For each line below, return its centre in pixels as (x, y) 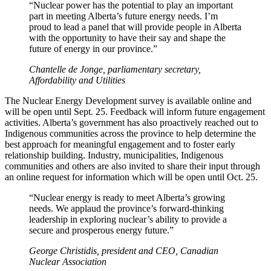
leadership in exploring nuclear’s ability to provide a (128, 219)
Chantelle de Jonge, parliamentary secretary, (115, 69)
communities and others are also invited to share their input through (132, 166)
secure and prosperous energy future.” (101, 230)
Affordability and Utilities (77, 80)
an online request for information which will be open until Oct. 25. (131, 177)
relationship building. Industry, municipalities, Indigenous (114, 155)
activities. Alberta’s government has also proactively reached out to (132, 122)
